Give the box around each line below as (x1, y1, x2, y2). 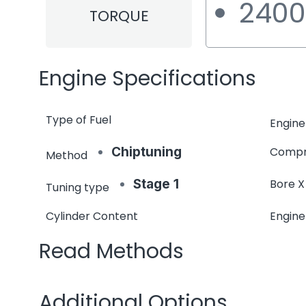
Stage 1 (133, 176, 179, 192)
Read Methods (39, 237, 184, 266)
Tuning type (46, 180, 109, 195)
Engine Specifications (39, 64, 256, 93)
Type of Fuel (46, 112, 111, 128)
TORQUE (89, 5, 149, 27)
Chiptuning (111, 144, 182, 160)
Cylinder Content (46, 208, 138, 224)
